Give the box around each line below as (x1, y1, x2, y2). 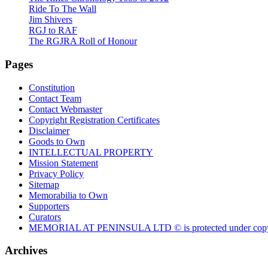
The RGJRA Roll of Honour (29, 36, 137, 47)
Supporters (29, 200, 69, 211)
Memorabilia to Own (29, 190, 108, 200)
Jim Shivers (29, 14, 72, 25)
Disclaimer (29, 125, 69, 136)
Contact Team (29, 93, 81, 103)
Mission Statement (29, 157, 98, 168)
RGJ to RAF (29, 25, 77, 36)
